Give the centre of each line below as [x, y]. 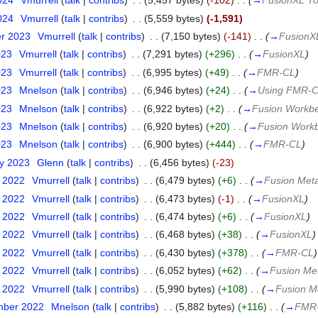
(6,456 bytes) [179, 162]
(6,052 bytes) [185, 271]
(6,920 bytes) [173, 127]
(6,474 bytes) [185, 216]
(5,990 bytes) [185, 289]
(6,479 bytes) [185, 181]
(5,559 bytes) [174, 18]
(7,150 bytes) [191, 37]
